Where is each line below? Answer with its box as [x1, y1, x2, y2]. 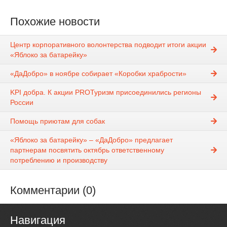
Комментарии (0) [10, 184, 96, 197]
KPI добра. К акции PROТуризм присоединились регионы [10, 88, 201, 97]
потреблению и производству [10, 156, 107, 165]
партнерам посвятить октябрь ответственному [10, 146, 164, 155]
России [10, 98, 33, 107]
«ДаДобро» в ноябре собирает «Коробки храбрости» [10, 69, 186, 78]
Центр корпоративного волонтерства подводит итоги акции [10, 41, 206, 49]
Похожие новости [10, 15, 100, 28]
